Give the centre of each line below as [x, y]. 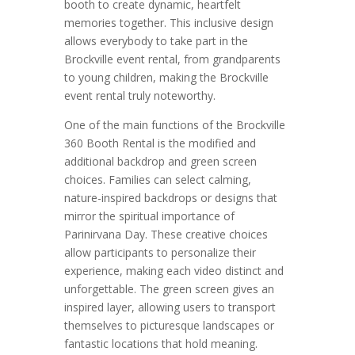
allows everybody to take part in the [156, 40]
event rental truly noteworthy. [139, 95]
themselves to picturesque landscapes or [169, 325]
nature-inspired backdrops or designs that [170, 197]
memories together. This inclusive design [168, 22]
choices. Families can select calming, [157, 179]
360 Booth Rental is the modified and [160, 143]
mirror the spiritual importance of [149, 216]
